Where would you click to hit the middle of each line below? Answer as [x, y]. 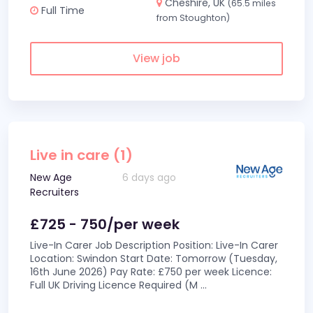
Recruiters [54, 192]
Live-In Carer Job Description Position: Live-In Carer [154, 245]
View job [156, 58]
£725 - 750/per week [105, 224]
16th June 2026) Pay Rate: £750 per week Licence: [151, 272]
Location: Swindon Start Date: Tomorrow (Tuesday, [154, 259]
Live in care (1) [81, 155]
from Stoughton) [193, 18]
